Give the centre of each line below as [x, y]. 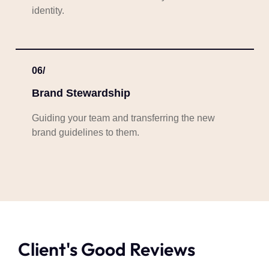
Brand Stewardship [81, 93]
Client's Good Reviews [107, 249]
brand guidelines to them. [85, 133]
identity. [48, 11]
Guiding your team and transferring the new [123, 118]
